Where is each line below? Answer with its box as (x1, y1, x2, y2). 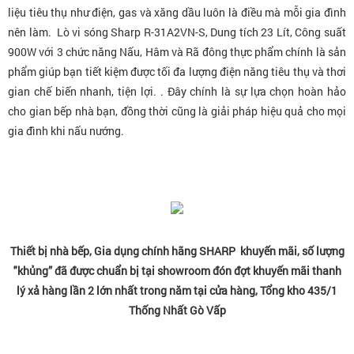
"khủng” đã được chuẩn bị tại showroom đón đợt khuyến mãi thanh (13, 262, 341, 278)
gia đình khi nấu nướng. (8, 123, 124, 139)
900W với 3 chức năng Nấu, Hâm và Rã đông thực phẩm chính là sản (8, 44, 346, 60)
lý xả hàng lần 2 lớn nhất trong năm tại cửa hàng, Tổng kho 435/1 (17, 282, 337, 298)
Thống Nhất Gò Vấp (128, 302, 226, 318)
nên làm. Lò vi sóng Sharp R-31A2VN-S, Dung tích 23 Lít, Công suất (8, 24, 346, 40)
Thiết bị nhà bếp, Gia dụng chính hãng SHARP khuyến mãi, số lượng (9, 243, 345, 258)
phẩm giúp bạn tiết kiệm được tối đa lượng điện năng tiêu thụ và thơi (8, 64, 346, 80)
